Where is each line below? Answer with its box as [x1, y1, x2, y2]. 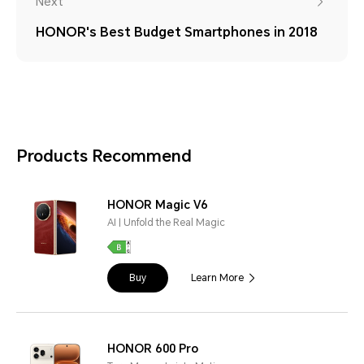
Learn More [191, 272, 244, 284]
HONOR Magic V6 [107, 198, 208, 212]
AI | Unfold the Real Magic [107, 217, 225, 229]
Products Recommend [16, 146, 192, 167]
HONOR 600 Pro [107, 342, 198, 356]
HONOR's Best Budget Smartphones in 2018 [36, 24, 318, 41]
